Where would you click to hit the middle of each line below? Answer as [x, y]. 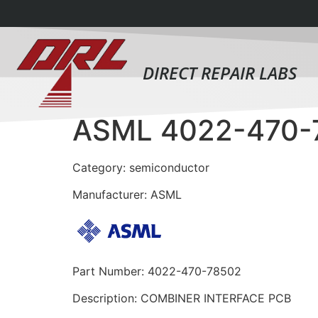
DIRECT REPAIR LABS [220, 72]
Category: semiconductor [141, 167]
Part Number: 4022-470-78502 [157, 272]
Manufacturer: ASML [127, 195]
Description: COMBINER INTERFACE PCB [182, 298]
